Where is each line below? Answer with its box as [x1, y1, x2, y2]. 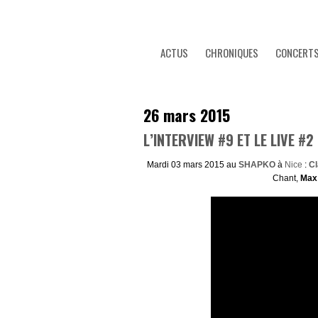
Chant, [272, 173, 300, 183]
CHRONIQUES [205, 45, 258, 60]
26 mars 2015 [143, 104, 230, 126]
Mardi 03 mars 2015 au [146, 160, 238, 170]
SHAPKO [238, 160, 278, 170]
